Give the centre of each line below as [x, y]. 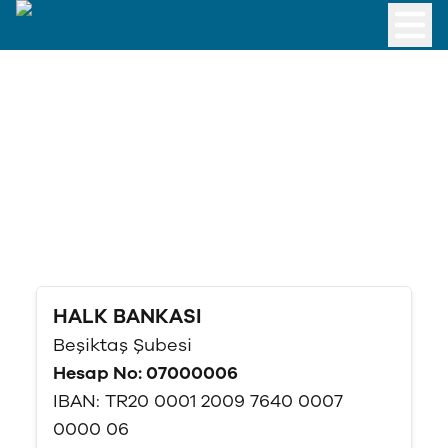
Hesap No [95, 373]
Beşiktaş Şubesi [122, 345]
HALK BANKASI [127, 316]
